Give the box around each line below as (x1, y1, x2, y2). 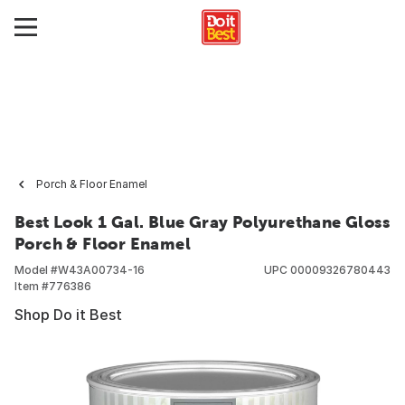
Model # (14, 263, 58, 277)
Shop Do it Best (14, 306, 122, 324)
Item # (14, 279, 49, 293)
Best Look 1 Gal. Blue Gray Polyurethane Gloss (14, 212, 390, 231)
